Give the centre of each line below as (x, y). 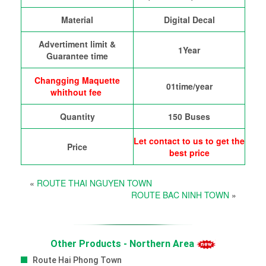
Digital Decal (189, 19)
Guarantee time (77, 56)
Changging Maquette (77, 80)
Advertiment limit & (77, 44)
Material (77, 19)
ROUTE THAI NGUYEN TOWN (94, 183)
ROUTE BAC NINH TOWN (180, 194)
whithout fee (77, 92)
